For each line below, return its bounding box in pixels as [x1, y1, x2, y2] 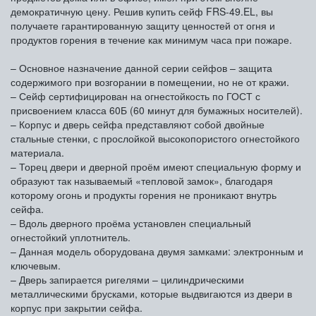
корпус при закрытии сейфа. [11, 300, 142, 315]
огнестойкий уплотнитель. [11, 229, 130, 244]
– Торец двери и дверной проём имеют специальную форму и [11, 159, 301, 174]
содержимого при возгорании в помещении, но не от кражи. [11, 74, 289, 89]
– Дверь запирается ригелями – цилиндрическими [11, 272, 244, 286]
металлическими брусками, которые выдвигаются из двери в [11, 286, 292, 300]
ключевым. [11, 257, 61, 272]
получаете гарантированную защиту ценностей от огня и [11, 18, 275, 32]
